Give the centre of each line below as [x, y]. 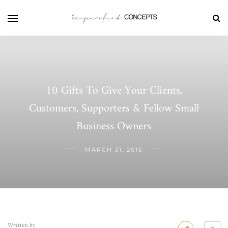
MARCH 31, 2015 [114, 149]
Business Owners [114, 126]
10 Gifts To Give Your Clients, [114, 91]
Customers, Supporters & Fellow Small [114, 108]
